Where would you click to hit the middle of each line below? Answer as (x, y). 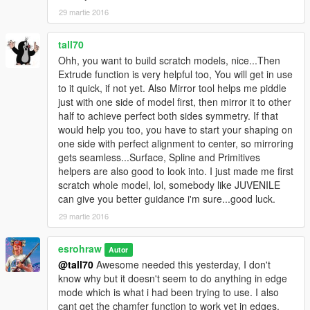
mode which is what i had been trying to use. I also (168, 292)
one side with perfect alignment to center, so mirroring (176, 143)
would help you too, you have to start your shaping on (175, 129)
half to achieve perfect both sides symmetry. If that (168, 115)
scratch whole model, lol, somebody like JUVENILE (169, 184)
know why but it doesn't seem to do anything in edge (173, 278)
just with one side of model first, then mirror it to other (175, 101)
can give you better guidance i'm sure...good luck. (167, 198)
